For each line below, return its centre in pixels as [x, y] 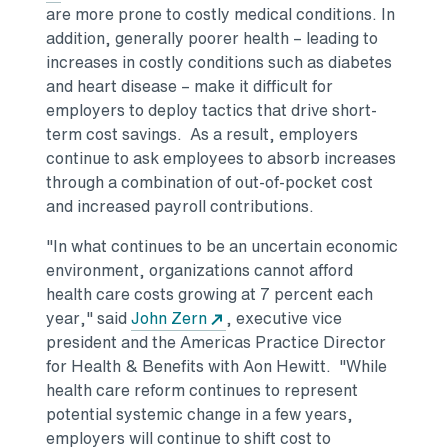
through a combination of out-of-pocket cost [209, 182]
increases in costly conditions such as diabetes [219, 62]
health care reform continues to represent [202, 390]
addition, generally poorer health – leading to [212, 38]
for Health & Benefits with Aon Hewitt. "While [216, 366]
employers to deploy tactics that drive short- [211, 110]
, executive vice [284, 318]
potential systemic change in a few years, [199, 414]
